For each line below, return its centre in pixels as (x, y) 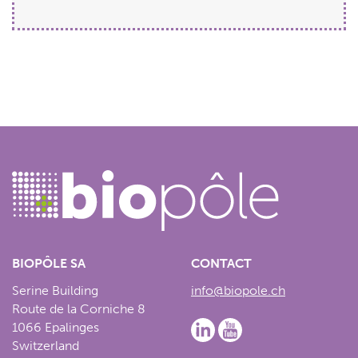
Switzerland (46, 345)
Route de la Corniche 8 (79, 308)
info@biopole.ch (238, 290)
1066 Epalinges (56, 327)
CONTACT (221, 263)
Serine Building (55, 290)
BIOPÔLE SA (49, 263)
